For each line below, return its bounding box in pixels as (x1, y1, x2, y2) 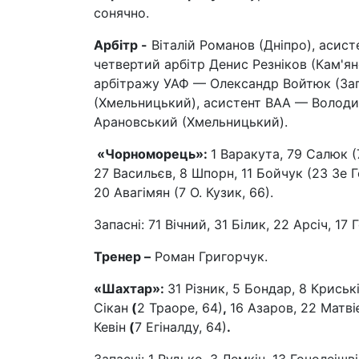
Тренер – (94, 248, 151, 264)
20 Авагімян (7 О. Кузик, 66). (94, 184, 273, 200)
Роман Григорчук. (151, 248, 268, 264)
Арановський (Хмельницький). (94, 114, 288, 130)
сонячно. (94, 5, 149, 21)
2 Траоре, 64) (137, 300, 223, 316)
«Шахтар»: (94, 280, 167, 296)
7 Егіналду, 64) (135, 319, 227, 335)
